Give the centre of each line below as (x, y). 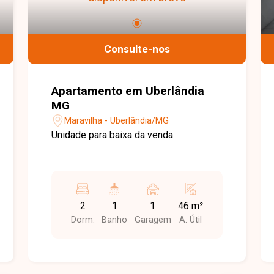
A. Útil (191, 220)
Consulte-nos (137, 49)
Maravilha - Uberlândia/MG (117, 120)
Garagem (153, 220)
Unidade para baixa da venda (113, 135)
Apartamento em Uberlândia (128, 91)
